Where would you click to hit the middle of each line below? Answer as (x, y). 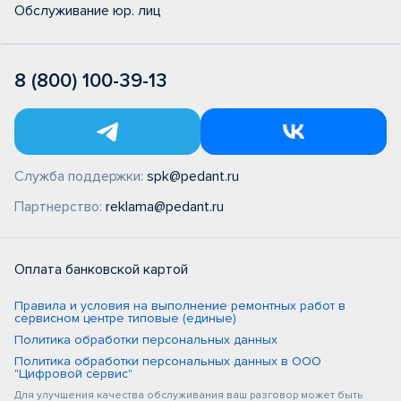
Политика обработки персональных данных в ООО (168, 362)
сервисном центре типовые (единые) (125, 319)
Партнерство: (60, 207)
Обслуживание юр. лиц (88, 11)
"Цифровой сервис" (73, 374)
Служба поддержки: (81, 177)
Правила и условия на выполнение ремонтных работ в (180, 306)
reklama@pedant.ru (165, 207)
